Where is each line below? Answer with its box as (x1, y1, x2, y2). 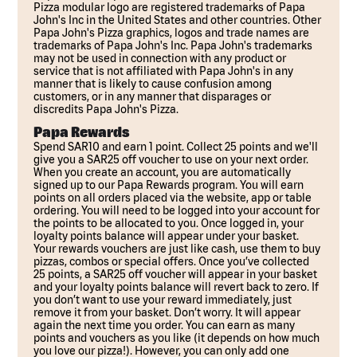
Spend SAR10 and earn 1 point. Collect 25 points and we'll (33, 140, 319, 153)
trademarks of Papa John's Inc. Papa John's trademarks (33, 39, 313, 52)
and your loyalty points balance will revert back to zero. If (33, 280, 320, 293)
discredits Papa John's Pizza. (33, 103, 179, 116)
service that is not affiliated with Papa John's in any (33, 65, 294, 77)
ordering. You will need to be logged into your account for (33, 204, 320, 217)
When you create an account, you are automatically (33, 166, 292, 178)
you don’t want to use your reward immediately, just (33, 293, 292, 306)
